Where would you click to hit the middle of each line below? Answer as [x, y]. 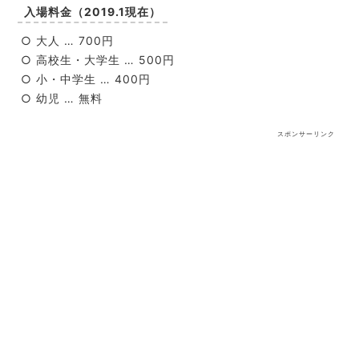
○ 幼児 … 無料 [61, 99]
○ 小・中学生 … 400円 [85, 79]
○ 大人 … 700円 [67, 41]
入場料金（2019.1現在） [92, 12]
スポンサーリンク [307, 134]
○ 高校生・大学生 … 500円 [97, 60]
